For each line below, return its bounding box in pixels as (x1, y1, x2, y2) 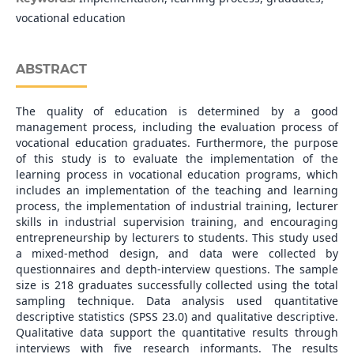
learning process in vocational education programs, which (15, 167, 339, 183)
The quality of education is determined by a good (15, 104, 339, 119)
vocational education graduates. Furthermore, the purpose (15, 135, 339, 151)
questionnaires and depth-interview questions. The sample (15, 262, 339, 277)
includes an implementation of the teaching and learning (15, 183, 339, 198)
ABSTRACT (15, 62, 87, 77)
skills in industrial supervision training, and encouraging (15, 214, 339, 230)
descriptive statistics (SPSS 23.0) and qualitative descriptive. (15, 309, 339, 325)
